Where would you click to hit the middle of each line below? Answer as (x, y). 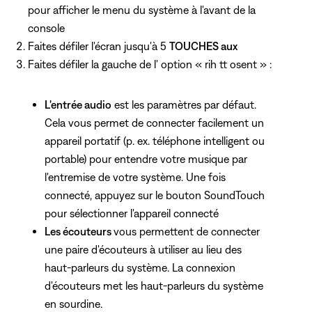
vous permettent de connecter (187, 232)
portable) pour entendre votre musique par (146, 159)
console (46, 28)
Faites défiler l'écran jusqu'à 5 (99, 46)
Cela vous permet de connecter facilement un (154, 123)
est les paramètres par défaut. (184, 105)
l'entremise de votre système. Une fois (135, 177)
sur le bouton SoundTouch (201, 195)
